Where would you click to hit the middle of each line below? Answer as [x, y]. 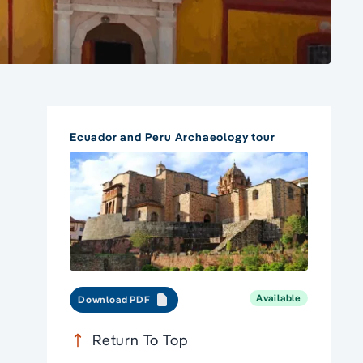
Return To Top [141, 340]
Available [278, 298]
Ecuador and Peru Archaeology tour [173, 137]
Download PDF [114, 300]
